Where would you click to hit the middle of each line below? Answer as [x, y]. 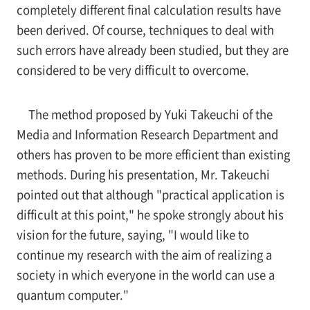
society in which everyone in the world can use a [145, 275]
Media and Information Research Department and [147, 135]
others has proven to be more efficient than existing [153, 155]
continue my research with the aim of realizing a [144, 255]
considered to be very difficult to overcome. [133, 70]
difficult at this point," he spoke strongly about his [150, 215]
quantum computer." [72, 295]
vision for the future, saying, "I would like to [133, 235]
